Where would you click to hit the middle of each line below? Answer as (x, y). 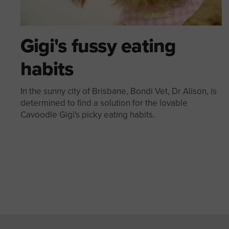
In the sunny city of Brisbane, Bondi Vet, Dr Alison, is (119, 91)
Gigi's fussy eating (98, 46)
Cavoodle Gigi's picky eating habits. (88, 115)
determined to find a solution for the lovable (104, 103)
